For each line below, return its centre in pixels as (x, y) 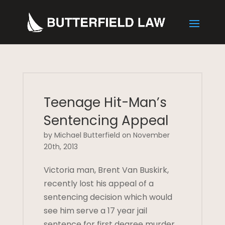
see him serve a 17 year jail (95, 211)
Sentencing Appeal (106, 121)
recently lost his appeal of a (98, 184)
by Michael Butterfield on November (106, 135)
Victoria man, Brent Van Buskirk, (106, 170)
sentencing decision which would (108, 197)
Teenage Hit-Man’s (105, 102)
